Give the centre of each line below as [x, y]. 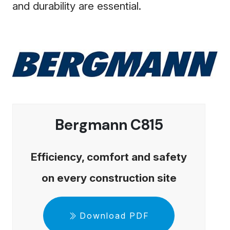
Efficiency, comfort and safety [109, 157]
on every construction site [109, 178]
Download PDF [114, 215]
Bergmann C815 [109, 125]
